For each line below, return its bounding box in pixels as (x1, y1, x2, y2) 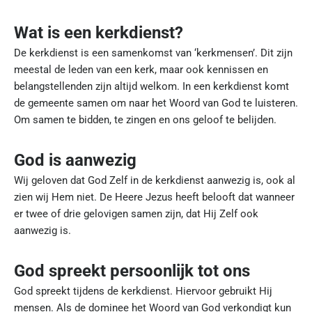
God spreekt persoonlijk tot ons (14, 261, 250, 281)
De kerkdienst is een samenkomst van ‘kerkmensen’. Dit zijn (14, 47, 292, 59)
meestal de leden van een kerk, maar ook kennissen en (14, 63, 268, 76)
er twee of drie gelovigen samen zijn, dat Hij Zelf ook (14, 208, 258, 220)
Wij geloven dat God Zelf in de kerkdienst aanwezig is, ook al (14, 174, 295, 187)
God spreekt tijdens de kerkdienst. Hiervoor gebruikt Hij (14, 285, 272, 297)
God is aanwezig (14, 150, 136, 170)
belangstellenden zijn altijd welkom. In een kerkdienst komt (14, 80, 289, 93)
